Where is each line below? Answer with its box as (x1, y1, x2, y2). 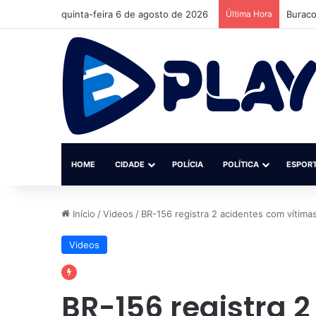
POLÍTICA (223, 159, 259, 169)
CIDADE (115, 159, 145, 169)
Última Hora (226, 8, 272, 19)
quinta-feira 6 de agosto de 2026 (61, 8, 208, 20)
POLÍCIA (172, 159, 203, 169)
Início (70, 208, 95, 219)
